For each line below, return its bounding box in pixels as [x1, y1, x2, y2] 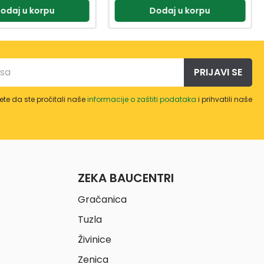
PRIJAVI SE [194, 65, 242, 79]
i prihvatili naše [196, 94, 252, 104]
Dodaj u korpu [150, 5, 211, 17]
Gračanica [78, 192, 127, 206]
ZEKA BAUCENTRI [78, 169, 174, 186]
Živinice [78, 232, 111, 246]
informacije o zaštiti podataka [87, 94, 196, 104]
